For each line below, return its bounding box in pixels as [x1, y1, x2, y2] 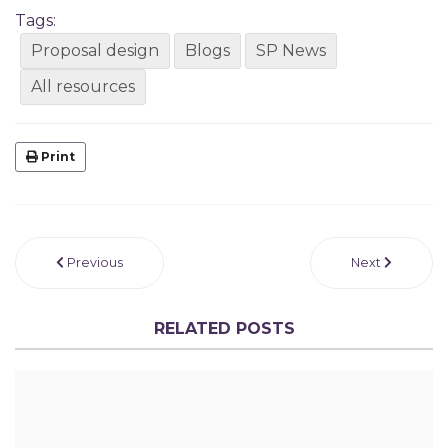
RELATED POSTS [153, 318, 295, 338]
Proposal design [31, 40, 159, 60]
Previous [67, 254, 123, 270]
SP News [256, 40, 326, 60]
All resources [31, 76, 135, 96]
